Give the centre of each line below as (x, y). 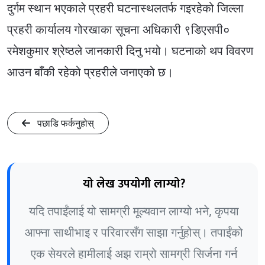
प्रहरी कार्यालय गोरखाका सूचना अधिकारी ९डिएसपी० (119, 30)
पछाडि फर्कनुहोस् (64, 123)
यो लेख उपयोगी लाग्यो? (134, 184)
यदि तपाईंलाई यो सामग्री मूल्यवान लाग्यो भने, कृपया (134, 211)
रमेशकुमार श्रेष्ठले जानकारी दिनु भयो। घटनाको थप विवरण (130, 51)
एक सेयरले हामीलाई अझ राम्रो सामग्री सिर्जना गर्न (134, 253)
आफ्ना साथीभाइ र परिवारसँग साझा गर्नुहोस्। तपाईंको (134, 232)
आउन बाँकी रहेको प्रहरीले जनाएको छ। (90, 72)
